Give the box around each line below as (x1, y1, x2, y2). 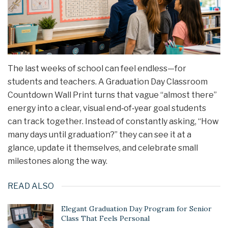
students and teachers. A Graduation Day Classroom (8, 76, 208, 87)
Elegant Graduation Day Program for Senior (61, 204, 212, 213)
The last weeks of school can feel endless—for (8, 63, 186, 73)
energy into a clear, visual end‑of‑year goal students (8, 103, 206, 113)
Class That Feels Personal (61, 213, 150, 223)
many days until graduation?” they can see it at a (8, 129, 191, 139)
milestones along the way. (8, 156, 107, 166)
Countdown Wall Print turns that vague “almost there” (8, 90, 217, 100)
